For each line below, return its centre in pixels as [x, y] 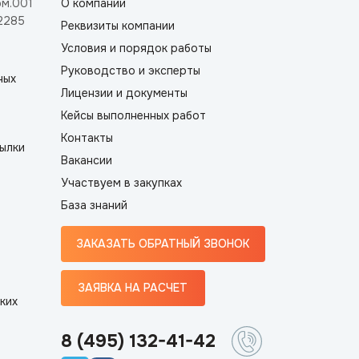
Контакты [87, 138]
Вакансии [86, 160]
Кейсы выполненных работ [133, 115]
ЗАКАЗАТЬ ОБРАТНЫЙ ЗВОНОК [163, 244]
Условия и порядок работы [136, 48]
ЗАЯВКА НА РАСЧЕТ [133, 288]
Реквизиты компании [117, 26]
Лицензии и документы [124, 93]
